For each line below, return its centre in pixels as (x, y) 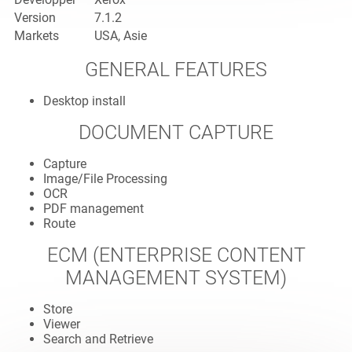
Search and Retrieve (98, 339)
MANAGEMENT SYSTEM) (176, 278)
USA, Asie (121, 36)
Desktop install (84, 101)
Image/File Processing (105, 179)
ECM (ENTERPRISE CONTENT (176, 255)
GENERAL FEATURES (176, 70)
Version (35, 18)
